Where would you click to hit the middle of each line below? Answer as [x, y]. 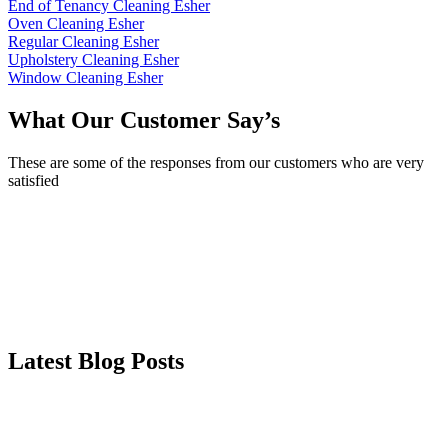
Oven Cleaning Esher [76, 24]
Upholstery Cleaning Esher [93, 60]
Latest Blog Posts [96, 360]
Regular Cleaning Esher [83, 42]
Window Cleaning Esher [85, 78]
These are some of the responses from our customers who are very [216, 163]
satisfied [33, 181]
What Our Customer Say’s [144, 120]
